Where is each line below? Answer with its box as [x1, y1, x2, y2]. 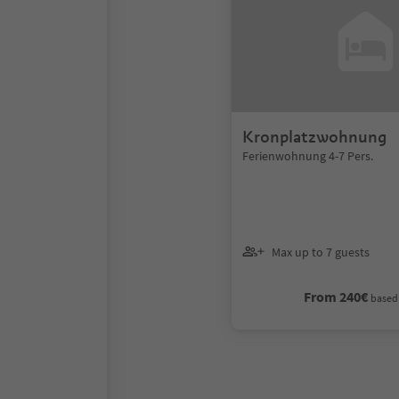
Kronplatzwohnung [242, 126, 387, 147]
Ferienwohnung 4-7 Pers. [242, 148, 373, 164]
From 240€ [304, 288, 369, 305]
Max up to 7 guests [272, 243, 370, 260]
